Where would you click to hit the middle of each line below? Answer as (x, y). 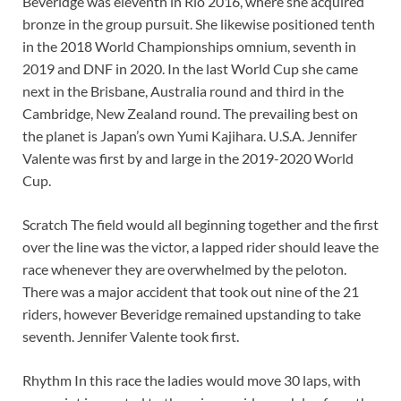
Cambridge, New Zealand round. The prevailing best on (190, 114)
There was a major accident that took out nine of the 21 (191, 292)
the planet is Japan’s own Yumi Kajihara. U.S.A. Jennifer (190, 136)
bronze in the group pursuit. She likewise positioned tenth (199, 24)
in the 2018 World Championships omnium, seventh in (189, 47)
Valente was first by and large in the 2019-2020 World (188, 158)
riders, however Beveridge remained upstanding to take (192, 314)
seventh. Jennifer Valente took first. (131, 337)
